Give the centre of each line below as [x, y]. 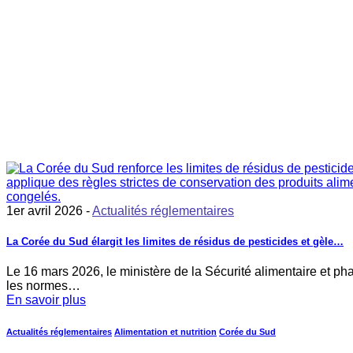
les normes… [43, 286]
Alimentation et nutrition [165, 332]
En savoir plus [46, 300]
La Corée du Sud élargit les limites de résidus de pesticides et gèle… [175, 242]
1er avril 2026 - [49, 210]
